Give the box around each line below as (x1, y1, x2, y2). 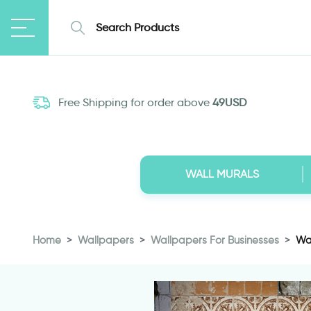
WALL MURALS (185, 167, 259, 180)
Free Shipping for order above (56, 96, 212, 110)
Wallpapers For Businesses (151, 234, 279, 246)
